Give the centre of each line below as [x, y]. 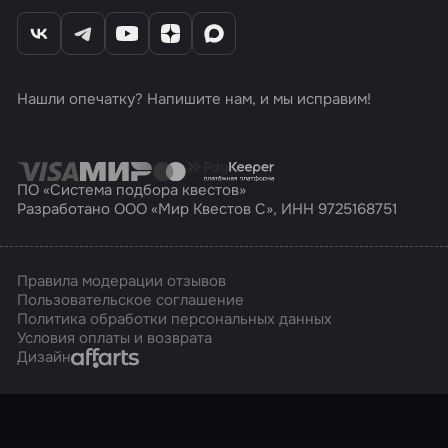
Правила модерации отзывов [122, 280]
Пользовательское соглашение [131, 299]
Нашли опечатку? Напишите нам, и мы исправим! [194, 99]
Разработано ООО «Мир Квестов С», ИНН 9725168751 [207, 209]
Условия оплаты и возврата [115, 337]
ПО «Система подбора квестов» [132, 190]
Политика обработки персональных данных [175, 318]
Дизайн [44, 356]
